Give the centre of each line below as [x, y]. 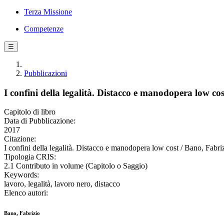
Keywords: [21, 175]
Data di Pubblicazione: [40, 121]
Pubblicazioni [45, 73]
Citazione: [20, 139]
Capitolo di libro [30, 112]
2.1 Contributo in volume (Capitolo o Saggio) [76, 166]
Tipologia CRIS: [30, 157]
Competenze [44, 29]
